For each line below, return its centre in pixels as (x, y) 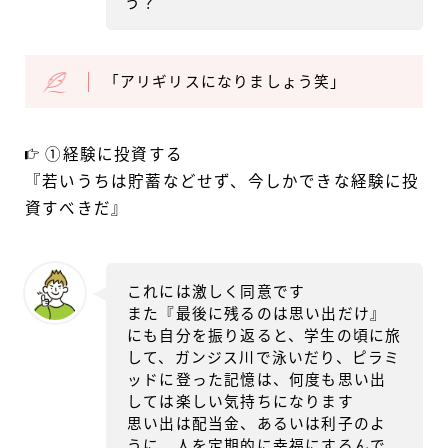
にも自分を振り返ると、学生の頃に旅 (264, 336)
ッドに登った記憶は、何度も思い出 (257, 380)
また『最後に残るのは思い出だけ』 (257, 314)
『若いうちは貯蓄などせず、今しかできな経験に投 (222, 182)
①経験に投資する (111, 155)
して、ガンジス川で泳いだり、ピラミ (264, 358)
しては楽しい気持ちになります (240, 402)
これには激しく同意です (216, 292)
